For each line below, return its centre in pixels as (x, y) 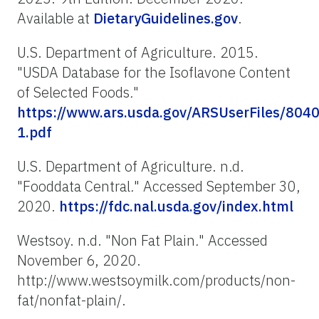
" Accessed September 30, (217, 186)
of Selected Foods (73, 92)
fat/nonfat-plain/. (72, 300)
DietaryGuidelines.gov (166, 18)
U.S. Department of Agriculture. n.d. (131, 166)
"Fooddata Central (74, 186)
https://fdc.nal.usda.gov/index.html (176, 206)
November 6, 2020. (79, 260)
